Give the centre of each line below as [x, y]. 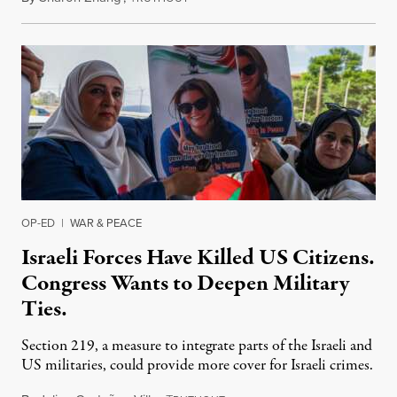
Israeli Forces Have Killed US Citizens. [198, 257]
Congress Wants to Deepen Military [185, 283]
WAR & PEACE [106, 222]
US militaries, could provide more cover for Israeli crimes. [197, 365]
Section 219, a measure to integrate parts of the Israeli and [197, 346]
